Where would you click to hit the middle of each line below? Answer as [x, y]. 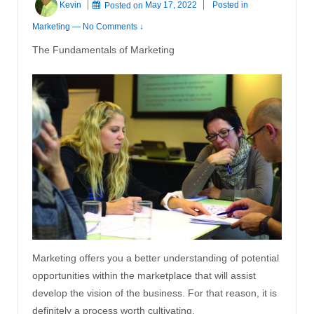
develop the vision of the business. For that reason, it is [155, 293]
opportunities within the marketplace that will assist [144, 275]
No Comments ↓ [113, 26]
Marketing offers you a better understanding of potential [156, 258]
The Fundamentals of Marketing [103, 49]
